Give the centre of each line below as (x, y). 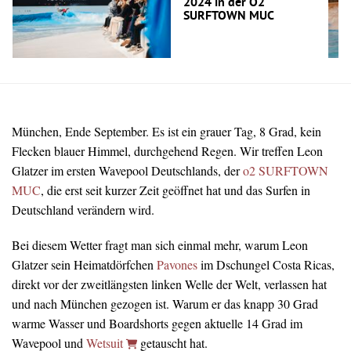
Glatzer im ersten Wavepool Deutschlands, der (127, 171)
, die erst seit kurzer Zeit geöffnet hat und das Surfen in (175, 190)
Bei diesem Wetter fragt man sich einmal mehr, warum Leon (160, 244)
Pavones (177, 264)
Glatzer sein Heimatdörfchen (84, 264)
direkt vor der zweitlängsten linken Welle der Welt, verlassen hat (169, 284)
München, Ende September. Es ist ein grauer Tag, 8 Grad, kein (166, 132)
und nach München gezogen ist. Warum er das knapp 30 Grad (165, 303)
